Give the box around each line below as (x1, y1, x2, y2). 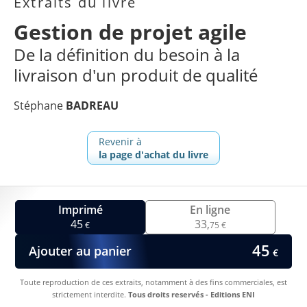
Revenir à (99, 134, 142, 148)
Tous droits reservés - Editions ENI (128, 288, 255, 299)
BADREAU (66, 97, 119, 113)
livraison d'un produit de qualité (14, 63, 258, 86)
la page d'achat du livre (99, 147, 208, 161)
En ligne (190, 202, 231, 218)
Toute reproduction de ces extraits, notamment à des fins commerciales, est (20, 276, 287, 287)
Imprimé (58, 202, 103, 218)
